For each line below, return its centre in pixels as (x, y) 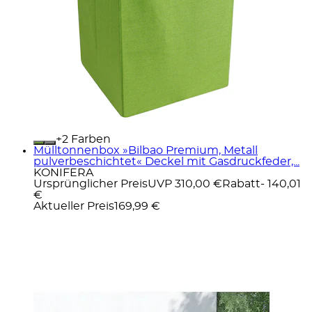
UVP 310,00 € (185, 184)
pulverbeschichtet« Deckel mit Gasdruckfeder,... (166, 161)
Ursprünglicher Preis (91, 184)
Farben (89, 139)
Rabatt (241, 184)
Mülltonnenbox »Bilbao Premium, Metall (146, 150)
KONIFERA (63, 172)
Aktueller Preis (74, 206)
